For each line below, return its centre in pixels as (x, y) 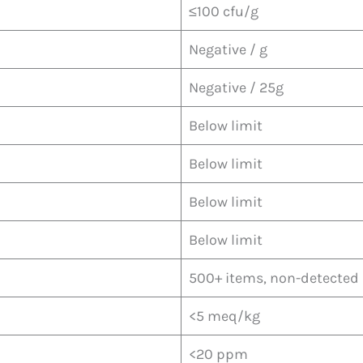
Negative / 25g (236, 87)
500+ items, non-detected (274, 278)
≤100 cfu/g (224, 11)
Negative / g (228, 49)
